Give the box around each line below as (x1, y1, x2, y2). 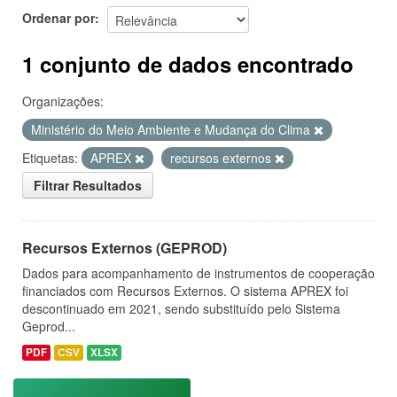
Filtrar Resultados (34, 176, 142, 194)
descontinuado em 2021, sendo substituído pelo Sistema (22, 300, 340, 317)
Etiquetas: (22, 149, 78, 167)
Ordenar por (22, 8, 95, 27)
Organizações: (22, 92, 104, 110)
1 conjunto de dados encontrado (22, 49, 354, 79)
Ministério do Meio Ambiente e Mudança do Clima (31, 121, 314, 138)
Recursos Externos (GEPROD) (22, 237, 227, 258)
